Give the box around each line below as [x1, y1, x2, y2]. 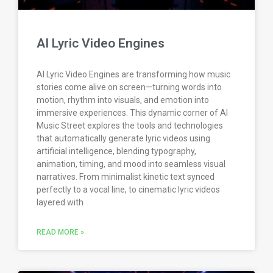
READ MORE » [37, 228, 84, 237]
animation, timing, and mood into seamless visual [37, 159, 225, 169]
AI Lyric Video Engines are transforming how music [37, 69, 230, 80]
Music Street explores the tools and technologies [37, 121, 223, 131]
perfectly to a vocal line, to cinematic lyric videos [37, 185, 220, 195]
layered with [37, 197, 83, 208]
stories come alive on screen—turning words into [37, 82, 222, 93]
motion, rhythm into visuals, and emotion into [37, 95, 209, 105]
